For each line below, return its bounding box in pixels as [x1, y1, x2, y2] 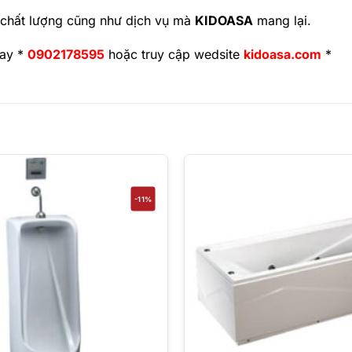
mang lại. [253, 13, 311, 29]
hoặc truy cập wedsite [104, 46, 244, 62]
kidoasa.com [243, 46, 321, 62]
